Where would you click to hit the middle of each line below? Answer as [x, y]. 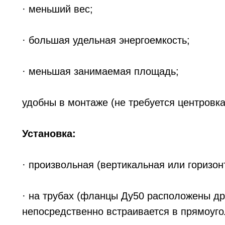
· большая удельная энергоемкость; [106, 40]
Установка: [49, 134]
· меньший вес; [58, 9]
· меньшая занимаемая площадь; [100, 71]
